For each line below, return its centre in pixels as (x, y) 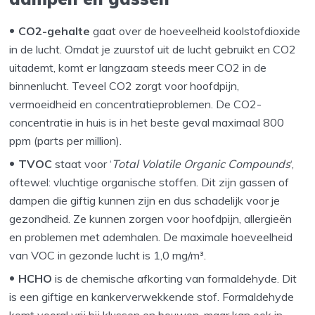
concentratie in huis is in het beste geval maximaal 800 (147, 123)
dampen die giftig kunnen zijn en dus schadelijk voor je (145, 201)
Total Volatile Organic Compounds (201, 164)
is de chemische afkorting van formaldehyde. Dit (175, 279)
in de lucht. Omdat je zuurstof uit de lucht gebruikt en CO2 (153, 50)
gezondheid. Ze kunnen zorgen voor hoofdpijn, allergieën (151, 219)
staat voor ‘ (82, 164)
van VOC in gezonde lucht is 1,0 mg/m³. (108, 256)
